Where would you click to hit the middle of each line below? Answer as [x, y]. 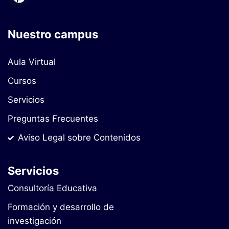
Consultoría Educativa [52, 188]
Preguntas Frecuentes [53, 119]
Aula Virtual [32, 62]
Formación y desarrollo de [61, 207]
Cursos [22, 81]
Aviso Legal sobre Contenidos [79, 138]
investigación [35, 221]
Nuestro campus [53, 34]
